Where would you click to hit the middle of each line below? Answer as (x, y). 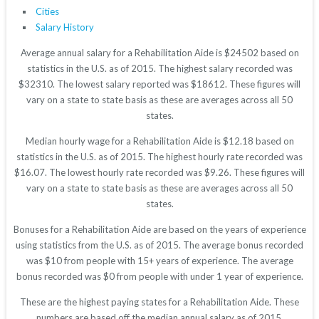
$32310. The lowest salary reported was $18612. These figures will (159, 84)
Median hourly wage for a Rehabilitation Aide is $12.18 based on (159, 141)
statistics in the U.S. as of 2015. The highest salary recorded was (159, 69)
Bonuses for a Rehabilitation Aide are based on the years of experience (159, 230)
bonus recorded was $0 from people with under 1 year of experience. (159, 277)
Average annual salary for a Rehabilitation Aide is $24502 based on (159, 53)
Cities (47, 12)
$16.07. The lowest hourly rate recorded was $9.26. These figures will (159, 173)
